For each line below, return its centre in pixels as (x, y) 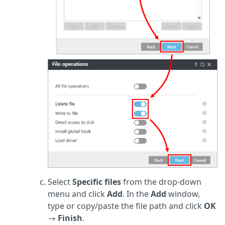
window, (183, 194)
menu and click (77, 194)
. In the (137, 194)
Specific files (97, 182)
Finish (70, 218)
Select (60, 182)
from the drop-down (161, 182)
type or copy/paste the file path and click (126, 206)
